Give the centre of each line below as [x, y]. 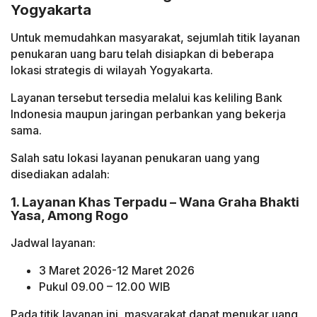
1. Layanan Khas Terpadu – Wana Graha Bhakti [155, 202]
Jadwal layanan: [53, 242]
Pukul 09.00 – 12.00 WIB [105, 286]
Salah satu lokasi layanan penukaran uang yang [135, 157]
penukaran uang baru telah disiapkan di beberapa [142, 53]
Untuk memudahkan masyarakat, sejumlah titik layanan [155, 37]
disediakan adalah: [60, 174]
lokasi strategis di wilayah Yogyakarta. [112, 70]
